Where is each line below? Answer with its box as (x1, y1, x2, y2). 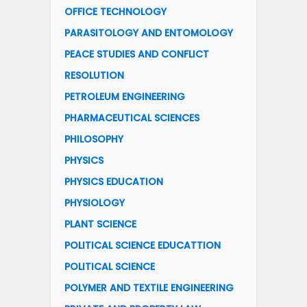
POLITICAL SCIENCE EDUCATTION (64, 238, 221, 253)
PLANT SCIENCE (64, 217, 136, 232)
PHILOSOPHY (64, 132, 123, 147)
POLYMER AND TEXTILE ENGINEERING (64, 281, 234, 295)
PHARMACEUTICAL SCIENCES (64, 111, 199, 125)
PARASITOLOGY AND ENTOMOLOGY (64, 26, 233, 40)
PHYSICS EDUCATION (64, 175, 163, 189)
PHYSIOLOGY (64, 196, 125, 210)
